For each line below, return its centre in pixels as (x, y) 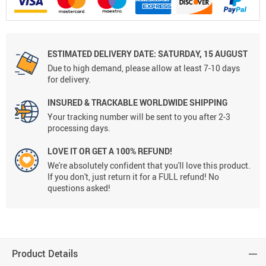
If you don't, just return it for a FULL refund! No (133, 177)
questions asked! (79, 188)
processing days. (79, 128)
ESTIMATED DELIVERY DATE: (102, 54)
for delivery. (69, 80)
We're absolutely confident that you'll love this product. (149, 166)
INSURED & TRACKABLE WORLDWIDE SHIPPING (137, 103)
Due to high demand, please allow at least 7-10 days (144, 68)
